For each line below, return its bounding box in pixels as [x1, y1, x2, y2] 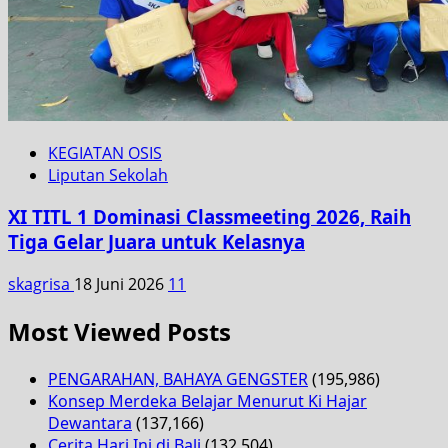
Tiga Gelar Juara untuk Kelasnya [8, 229, 305, 255]
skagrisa [8, 272, 74, 295]
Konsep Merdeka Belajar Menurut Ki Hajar [48, 389, 367, 412]
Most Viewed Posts [8, 314, 231, 348]
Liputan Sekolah [48, 163, 168, 186]
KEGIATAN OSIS [48, 141, 162, 164]
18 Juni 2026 [74, 272, 168, 295]
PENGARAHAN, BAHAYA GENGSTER [48, 367, 308, 390]
